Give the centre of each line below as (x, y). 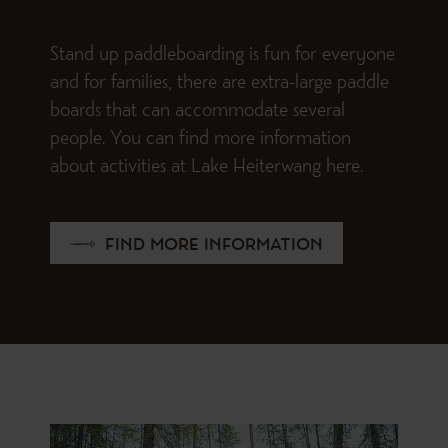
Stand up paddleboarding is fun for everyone (222, 56)
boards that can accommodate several (197, 112)
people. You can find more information (200, 140)
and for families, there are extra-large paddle (219, 84)
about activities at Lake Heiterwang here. (206, 168)
